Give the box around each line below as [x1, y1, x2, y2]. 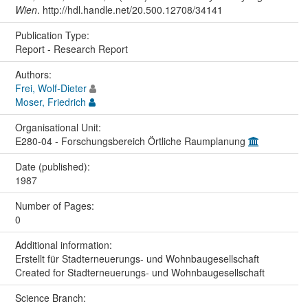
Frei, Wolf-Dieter [14, 81, 87, 96]
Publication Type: [14, 28, 92, 43]
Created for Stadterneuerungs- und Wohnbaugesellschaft [14, 265, 265, 280]
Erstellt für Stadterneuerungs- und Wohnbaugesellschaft [14, 252, 259, 266]
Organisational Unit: [14, 120, 104, 135]
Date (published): [14, 159, 93, 174]
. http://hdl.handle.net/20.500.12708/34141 [36, 3, 223, 17]
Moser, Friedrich [14, 95, 86, 109]
